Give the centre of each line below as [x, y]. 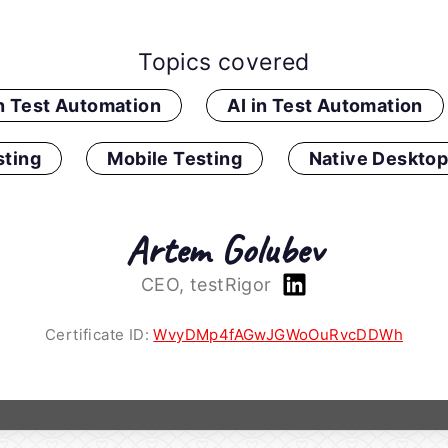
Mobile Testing [175, 159]
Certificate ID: [99, 335]
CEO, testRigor [209, 285]
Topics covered [224, 62]
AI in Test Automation [325, 106]
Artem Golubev [224, 250]
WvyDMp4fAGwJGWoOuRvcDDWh [278, 335]
